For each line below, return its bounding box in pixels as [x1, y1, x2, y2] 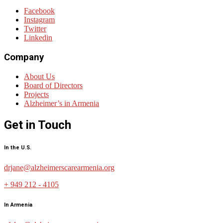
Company [4, 52, 44, 63]
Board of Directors [24, 81, 83, 90]
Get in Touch [4, 117, 71, 132]
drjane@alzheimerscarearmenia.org [4, 163, 114, 172]
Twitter [24, 24, 46, 33]
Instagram [24, 15, 55, 24]
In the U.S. [4, 144, 31, 151]
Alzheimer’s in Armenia [24, 99, 99, 108]
